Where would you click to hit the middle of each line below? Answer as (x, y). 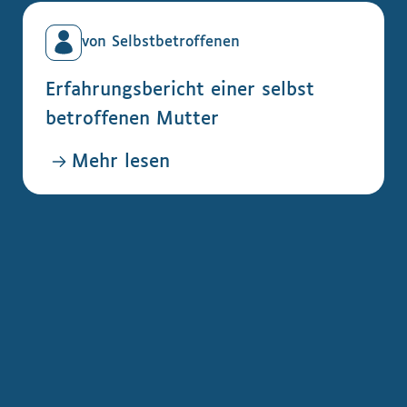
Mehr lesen (121, 161)
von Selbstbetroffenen (161, 42)
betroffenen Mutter (132, 119)
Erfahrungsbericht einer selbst (180, 89)
